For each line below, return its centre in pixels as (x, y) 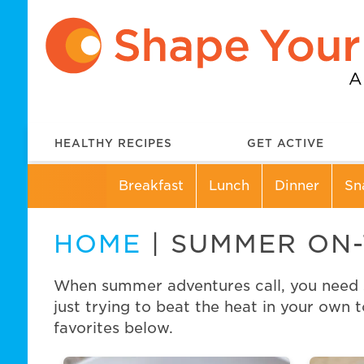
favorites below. (113, 327)
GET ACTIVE (286, 143)
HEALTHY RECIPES (114, 143)
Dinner (297, 185)
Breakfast (152, 185)
